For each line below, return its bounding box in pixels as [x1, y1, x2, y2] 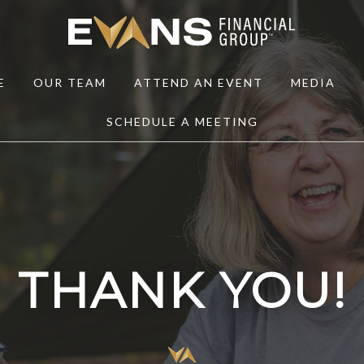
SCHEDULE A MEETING [106, 115, 258, 128]
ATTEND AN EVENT [133, 76, 263, 89]
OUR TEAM [32, 76, 106, 89]
